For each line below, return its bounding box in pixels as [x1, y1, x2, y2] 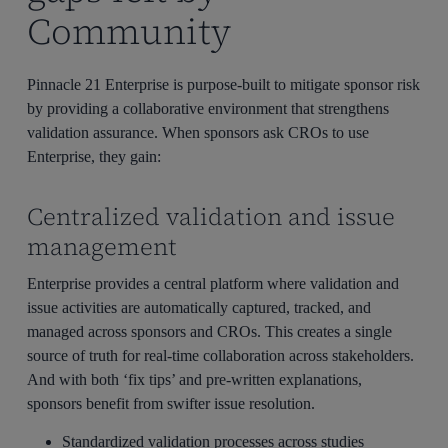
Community [27, 7, 232, 57]
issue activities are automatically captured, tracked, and [27, 298, 372, 316]
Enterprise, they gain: [27, 148, 162, 166]
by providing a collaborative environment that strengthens [27, 100, 390, 118]
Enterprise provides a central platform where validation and [27, 274, 400, 292]
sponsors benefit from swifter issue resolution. [27, 394, 316, 412]
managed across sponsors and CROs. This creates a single [27, 322, 393, 340]
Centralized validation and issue [27, 199, 396, 233]
